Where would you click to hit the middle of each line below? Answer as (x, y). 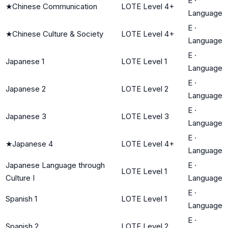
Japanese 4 (33, 144)
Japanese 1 (25, 61)
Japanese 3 (26, 116)
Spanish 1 (21, 198)
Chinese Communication (55, 6)
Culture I (20, 178)
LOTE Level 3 (145, 116)
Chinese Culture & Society (58, 34)
